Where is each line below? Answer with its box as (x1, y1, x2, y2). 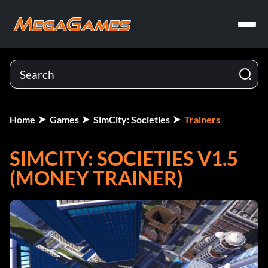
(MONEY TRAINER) (10, 166, 183, 190)
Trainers (184, 114, 220, 125)
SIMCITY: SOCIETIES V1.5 (10, 146, 238, 170)
